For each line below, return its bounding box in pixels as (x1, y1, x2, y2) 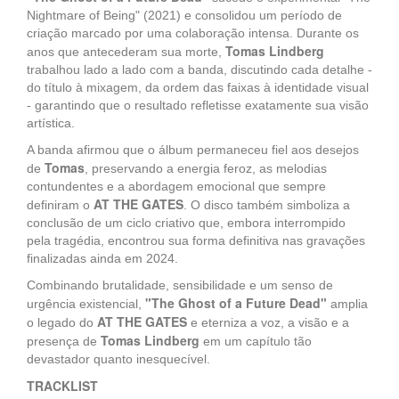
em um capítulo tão (199, 334, 312, 348)
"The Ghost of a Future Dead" (145, 294, 330, 312)
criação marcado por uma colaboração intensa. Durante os (27, 26, 359, 40)
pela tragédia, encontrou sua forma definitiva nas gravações (27, 233, 365, 248)
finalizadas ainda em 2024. (27, 251, 178, 265)
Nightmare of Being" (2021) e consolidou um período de (27, 8, 342, 22)
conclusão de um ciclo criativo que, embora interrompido (27, 216, 346, 230)
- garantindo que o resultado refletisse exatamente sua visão (27, 98, 369, 112)
